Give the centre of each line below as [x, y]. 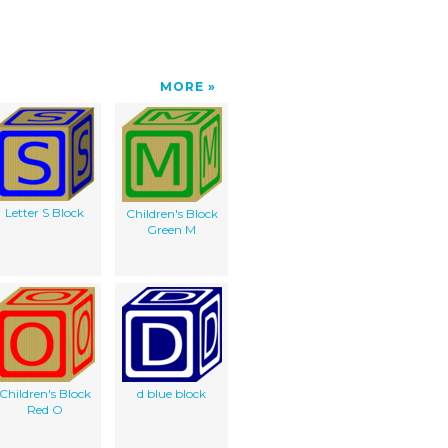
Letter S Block [44, 212]
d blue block [171, 393]
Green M [171, 229]
